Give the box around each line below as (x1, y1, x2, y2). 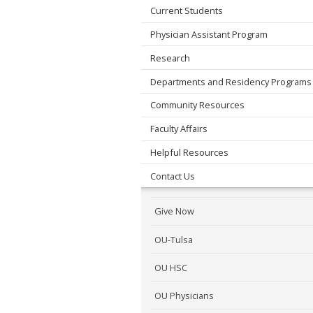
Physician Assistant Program (150, 27, 268, 41)
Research (150, 51, 190, 64)
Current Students (150, 4, 223, 17)
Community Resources (150, 99, 245, 112)
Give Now (154, 205, 195, 218)
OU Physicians (154, 289, 214, 303)
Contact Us (150, 169, 195, 182)
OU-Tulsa (154, 233, 194, 246)
